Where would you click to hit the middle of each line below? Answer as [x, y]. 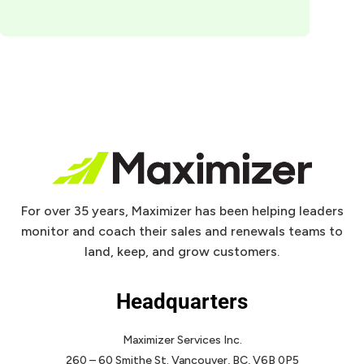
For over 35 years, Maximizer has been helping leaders [182, 210]
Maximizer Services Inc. [182, 340]
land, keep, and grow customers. [182, 251]
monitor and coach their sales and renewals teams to [182, 231]
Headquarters [182, 301]
